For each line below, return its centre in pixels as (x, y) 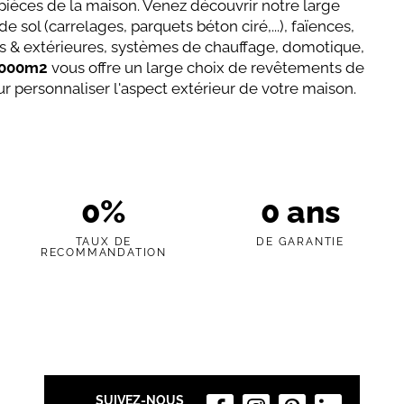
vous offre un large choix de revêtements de (207, 68)
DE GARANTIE (300, 241)
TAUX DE (104, 241)
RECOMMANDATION (104, 252)
